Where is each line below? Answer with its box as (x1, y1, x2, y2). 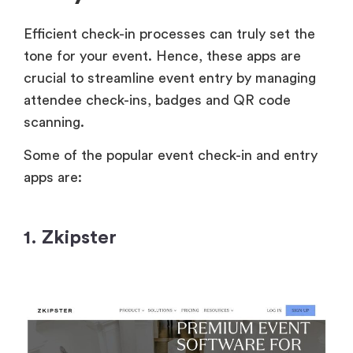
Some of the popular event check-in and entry (24, 148, 318, 163)
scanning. (24, 114, 88, 129)
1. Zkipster (24, 229, 117, 248)
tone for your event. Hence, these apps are (24, 48, 301, 63)
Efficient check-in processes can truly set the (24, 26, 315, 41)
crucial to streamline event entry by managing (24, 70, 316, 85)
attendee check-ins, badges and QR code (24, 92, 291, 107)
